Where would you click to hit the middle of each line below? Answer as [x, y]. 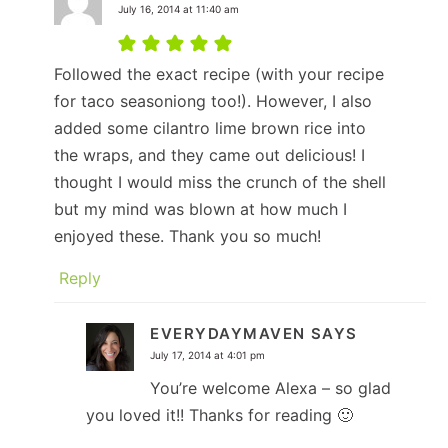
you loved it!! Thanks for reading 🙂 [220, 414]
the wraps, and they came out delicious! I [210, 154]
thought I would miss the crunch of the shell [220, 181]
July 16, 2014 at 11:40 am [179, 8]
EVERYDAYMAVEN [228, 333]
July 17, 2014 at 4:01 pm [208, 354]
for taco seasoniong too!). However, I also [213, 100]
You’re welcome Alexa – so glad [271, 387]
